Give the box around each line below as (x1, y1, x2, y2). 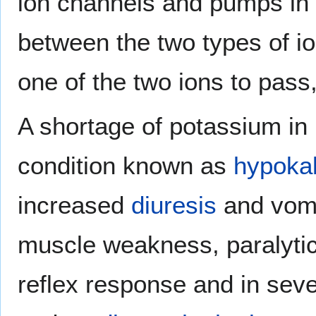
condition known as (18, 151, 233, 179)
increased (18, 190, 131, 219)
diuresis (131, 190, 217, 219)
